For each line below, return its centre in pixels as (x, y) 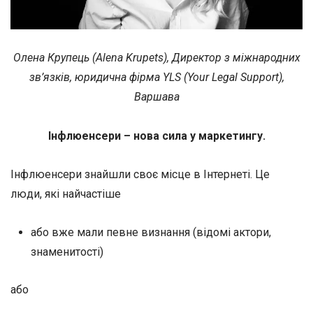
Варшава (156, 97)
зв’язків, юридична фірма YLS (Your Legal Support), (156, 78)
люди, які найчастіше (66, 194)
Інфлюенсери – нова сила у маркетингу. (156, 136)
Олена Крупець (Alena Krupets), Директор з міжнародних (156, 58)
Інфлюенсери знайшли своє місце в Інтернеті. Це (140, 174)
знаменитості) (67, 252)
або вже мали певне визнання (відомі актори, (151, 232)
